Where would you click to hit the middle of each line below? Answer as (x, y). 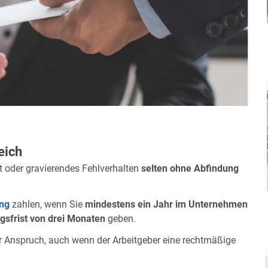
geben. (121, 218)
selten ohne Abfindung (190, 168)
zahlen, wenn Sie (47, 204)
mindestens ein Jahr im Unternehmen (166, 204)
